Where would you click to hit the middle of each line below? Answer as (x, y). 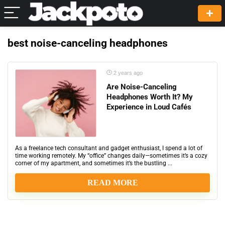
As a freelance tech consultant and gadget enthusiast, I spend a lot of (109, 148)
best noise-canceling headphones (88, 43)
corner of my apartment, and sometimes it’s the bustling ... (94, 163)
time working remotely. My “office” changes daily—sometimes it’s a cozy (111, 156)
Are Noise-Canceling (142, 87)
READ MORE (113, 183)
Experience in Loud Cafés (149, 107)
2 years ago (127, 73)
